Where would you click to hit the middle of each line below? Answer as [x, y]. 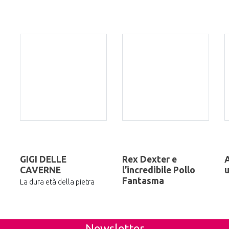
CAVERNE [40, 170]
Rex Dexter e [150, 159]
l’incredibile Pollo [159, 170]
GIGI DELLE [43, 159]
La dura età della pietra [57, 182]
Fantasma [143, 181]
